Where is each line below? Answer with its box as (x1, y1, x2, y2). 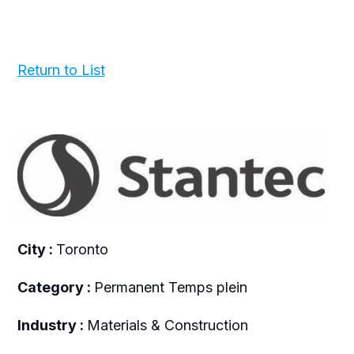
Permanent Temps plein (93, 278, 247, 296)
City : (17, 240, 56, 258)
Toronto (55, 240, 108, 258)
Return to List (17, 62, 105, 78)
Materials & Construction (86, 316, 248, 333)
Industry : (17, 316, 87, 333)
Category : (17, 278, 94, 296)
